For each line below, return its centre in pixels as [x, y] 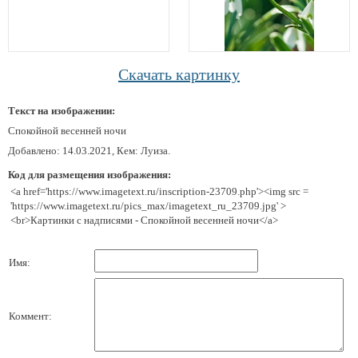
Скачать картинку [179, 74]
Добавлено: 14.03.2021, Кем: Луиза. [89, 151]
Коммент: [30, 316]
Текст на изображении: [62, 111]
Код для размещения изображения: [89, 175]
